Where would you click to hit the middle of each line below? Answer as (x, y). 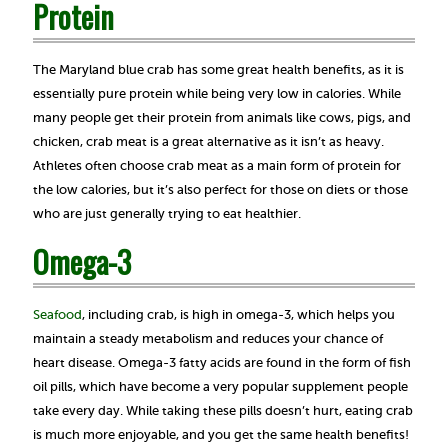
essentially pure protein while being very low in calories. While (217, 93)
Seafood (57, 314)
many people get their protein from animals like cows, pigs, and (222, 117)
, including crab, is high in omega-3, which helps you (238, 314)
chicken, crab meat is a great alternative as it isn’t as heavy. (208, 141)
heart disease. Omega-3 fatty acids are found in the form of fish (222, 362)
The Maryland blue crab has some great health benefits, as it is (218, 69)
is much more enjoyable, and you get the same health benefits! (221, 434)
